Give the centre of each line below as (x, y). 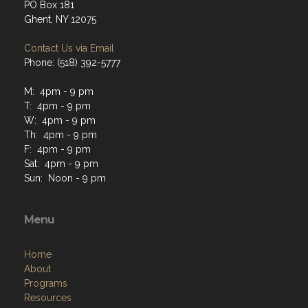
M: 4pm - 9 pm (59, 91)
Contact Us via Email (69, 48)
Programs (46, 283)
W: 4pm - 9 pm (60, 120)
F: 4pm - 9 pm (57, 149)
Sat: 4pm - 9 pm (61, 163)
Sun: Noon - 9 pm (65, 178)
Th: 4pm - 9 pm (60, 134)
